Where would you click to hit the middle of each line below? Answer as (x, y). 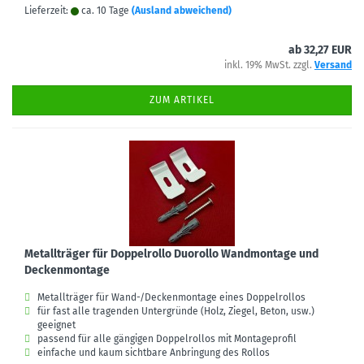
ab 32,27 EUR (320, 50)
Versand (333, 65)
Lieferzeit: (48, 11)
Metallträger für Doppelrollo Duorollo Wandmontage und (171, 254)
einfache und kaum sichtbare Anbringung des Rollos (153, 353)
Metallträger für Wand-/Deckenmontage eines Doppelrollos (171, 297)
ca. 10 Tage (104, 11)
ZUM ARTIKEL (182, 100)
